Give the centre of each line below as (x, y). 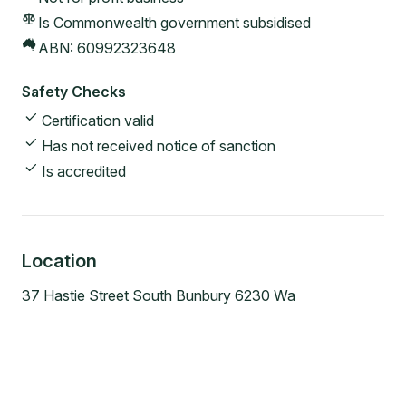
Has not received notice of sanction (159, 146)
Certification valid (98, 121)
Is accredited (84, 172)
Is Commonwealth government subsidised (174, 23)
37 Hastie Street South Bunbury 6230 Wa (159, 296)
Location (59, 261)
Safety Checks (74, 92)
